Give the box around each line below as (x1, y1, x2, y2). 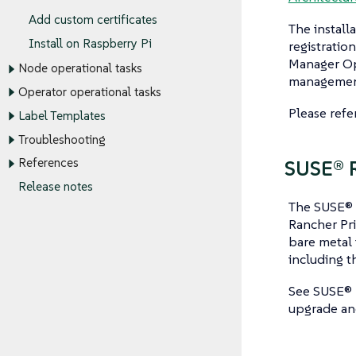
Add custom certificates (29, 12, 157, 28)
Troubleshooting (17, 132, 106, 148)
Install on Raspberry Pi (29, 35, 152, 51)
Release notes (17, 179, 93, 195)
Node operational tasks (17, 60, 142, 76)
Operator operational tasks (17, 84, 161, 100)
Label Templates (17, 108, 106, 124)
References (17, 155, 79, 171)
